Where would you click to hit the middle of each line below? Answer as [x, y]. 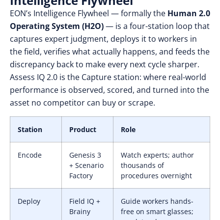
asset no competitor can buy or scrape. [82, 103]
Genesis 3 [85, 155]
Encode [30, 155]
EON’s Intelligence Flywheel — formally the [89, 13]
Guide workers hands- [157, 201]
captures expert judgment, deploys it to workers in [103, 39]
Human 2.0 [189, 13]
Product [83, 129]
